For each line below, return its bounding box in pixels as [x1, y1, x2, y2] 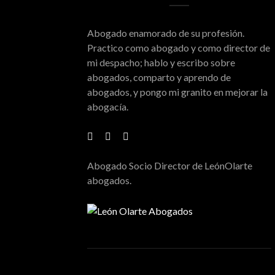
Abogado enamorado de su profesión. [87, 27, 244, 39]
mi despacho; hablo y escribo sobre [87, 56, 235, 68]
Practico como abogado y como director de [87, 42, 270, 53]
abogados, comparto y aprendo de [87, 71, 231, 83]
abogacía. [87, 101, 128, 112]
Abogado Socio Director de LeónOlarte [87, 160, 252, 171]
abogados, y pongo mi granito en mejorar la [87, 86, 268, 98]
